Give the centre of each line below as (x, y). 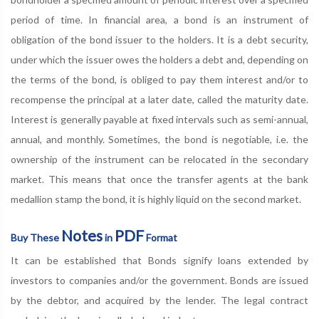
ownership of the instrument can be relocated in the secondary (159, 159)
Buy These (36, 237)
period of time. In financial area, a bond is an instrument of (159, 20)
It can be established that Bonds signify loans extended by (159, 260)
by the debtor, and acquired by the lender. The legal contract (159, 300)
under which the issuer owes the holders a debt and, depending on (159, 59)
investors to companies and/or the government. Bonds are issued (159, 280)
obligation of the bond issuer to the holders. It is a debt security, (159, 40)
